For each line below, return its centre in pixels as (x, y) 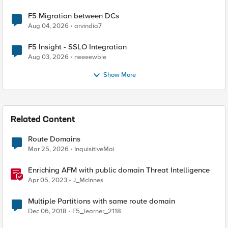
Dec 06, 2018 (47, 211)
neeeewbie (90, 57)
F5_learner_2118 (97, 211)
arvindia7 (88, 26)
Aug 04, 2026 (48, 26)
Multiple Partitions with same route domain (102, 201)
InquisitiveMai (94, 149)
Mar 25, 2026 (48, 149)
